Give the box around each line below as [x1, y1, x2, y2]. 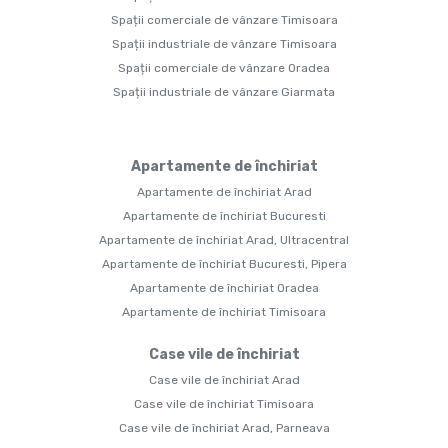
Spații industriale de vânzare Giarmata [113, 85, 335, 100]
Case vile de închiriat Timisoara [134, 397, 314, 412]
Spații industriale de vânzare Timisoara [111, 37, 337, 52]
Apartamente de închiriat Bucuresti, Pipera [101, 257, 347, 272]
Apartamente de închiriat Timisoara [122, 305, 326, 320]
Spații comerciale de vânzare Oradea [118, 61, 330, 76]
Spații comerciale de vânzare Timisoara [110, 13, 338, 28]
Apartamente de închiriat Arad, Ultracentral [99, 233, 349, 248]
